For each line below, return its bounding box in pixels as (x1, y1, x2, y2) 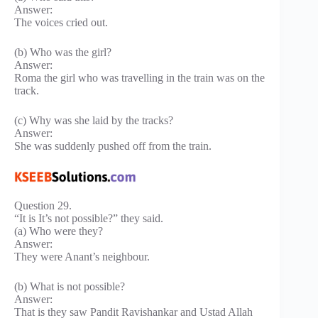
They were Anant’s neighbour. (14, 251, 150, 263)
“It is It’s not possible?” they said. (14, 212, 163, 225)
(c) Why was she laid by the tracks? (14, 114, 173, 126)
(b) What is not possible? (14, 280, 125, 293)
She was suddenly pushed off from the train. (14, 139, 212, 152)
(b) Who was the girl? (14, 45, 111, 58)
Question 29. (14, 199, 72, 212)
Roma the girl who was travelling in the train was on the (14, 71, 265, 84)
